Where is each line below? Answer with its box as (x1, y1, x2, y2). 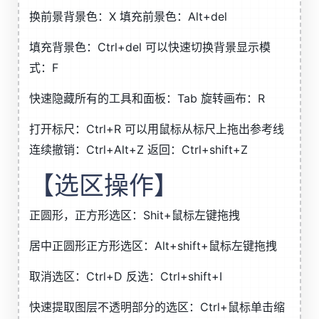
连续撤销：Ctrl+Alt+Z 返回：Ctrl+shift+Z (29, 142, 248, 157)
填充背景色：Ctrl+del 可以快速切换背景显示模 (29, 40, 271, 54)
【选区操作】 (29, 170, 179, 200)
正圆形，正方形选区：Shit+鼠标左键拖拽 (29, 208, 240, 222)
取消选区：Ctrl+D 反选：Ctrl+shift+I (29, 269, 222, 283)
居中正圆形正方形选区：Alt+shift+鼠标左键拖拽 (29, 239, 277, 253)
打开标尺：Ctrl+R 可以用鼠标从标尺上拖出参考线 (29, 122, 284, 136)
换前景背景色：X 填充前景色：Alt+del (29, 9, 227, 23)
